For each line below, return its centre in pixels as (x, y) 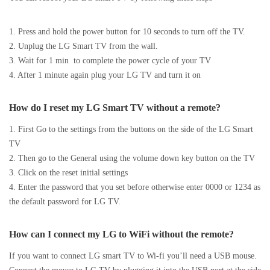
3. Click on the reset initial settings (68, 173)
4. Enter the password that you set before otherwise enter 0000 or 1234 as (135, 187)
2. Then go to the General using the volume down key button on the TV (132, 158)
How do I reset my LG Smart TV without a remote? (115, 108)
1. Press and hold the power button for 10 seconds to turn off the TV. (127, 32)
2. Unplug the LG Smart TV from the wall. (83, 46)
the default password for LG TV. (65, 202)
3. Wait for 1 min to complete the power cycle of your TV (110, 61)
